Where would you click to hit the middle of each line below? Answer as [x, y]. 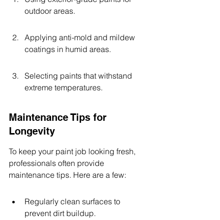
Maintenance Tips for [59, 117]
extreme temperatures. [64, 87]
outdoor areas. [50, 11]
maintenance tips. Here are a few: [68, 175]
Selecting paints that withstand [79, 76]
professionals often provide [57, 163]
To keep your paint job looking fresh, [73, 151]
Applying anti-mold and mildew [81, 37]
